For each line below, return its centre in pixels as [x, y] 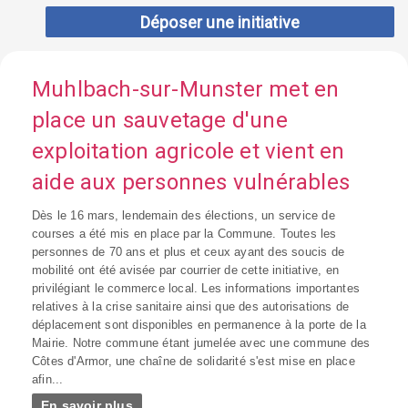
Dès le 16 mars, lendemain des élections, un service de [184, 215]
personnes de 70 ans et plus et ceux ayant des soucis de [189, 251]
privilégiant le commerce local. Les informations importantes [196, 288]
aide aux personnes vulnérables [191, 182]
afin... [48, 379]
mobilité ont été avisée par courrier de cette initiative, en [186, 270]
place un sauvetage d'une [160, 120]
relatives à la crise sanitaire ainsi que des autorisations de [191, 306]
